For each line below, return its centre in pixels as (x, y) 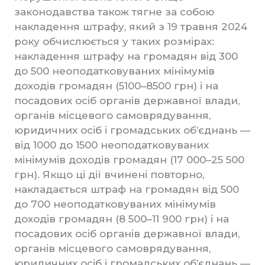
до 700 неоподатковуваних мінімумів (115, 204)
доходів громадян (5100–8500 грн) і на (116, 86)
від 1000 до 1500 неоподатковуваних (112, 145)
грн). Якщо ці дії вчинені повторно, (109, 174)
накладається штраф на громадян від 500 (127, 189)
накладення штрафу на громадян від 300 (126, 56)
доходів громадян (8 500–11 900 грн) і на (122, 219)
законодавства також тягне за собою (114, 12)
